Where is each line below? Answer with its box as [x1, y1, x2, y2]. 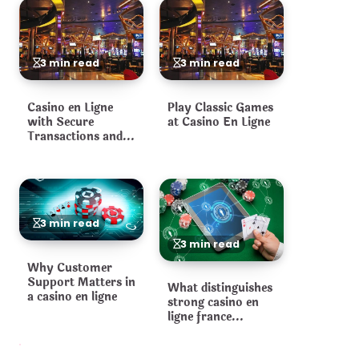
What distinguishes [167, 279, 272, 297]
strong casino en [167, 293, 259, 312]
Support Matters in [27, 272, 135, 291]
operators [167, 322, 223, 341]
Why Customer [27, 258, 112, 276]
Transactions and [27, 127, 123, 145]
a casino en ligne [27, 287, 117, 305]
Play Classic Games [167, 98, 273, 116]
